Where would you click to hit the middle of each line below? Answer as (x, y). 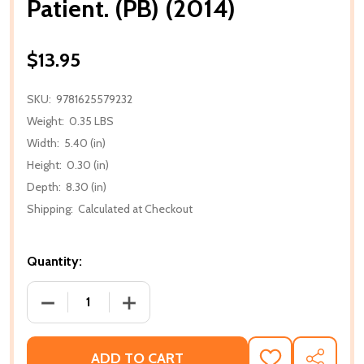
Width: (43, 143)
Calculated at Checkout (135, 208)
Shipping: (50, 208)
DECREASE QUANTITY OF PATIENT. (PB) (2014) (181, 301)
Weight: (45, 121)
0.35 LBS (91, 121)
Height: (44, 165)
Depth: (44, 186)
